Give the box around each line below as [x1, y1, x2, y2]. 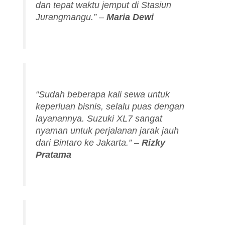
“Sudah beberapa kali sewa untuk [36, 89, 170, 99]
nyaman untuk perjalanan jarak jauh [36, 125, 179, 136]
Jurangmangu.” [36, 12, 97, 22]
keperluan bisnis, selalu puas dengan [36, 101, 185, 111]
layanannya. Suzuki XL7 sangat [36, 113, 163, 124]
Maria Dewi [106, 12, 154, 22]
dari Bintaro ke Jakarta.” [36, 137, 132, 148]
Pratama [36, 149, 72, 160]
